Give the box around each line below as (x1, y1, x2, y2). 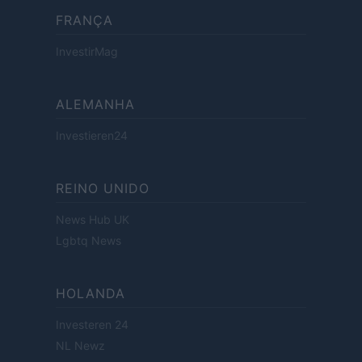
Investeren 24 (56, 318, 128, 332)
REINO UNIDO (56, 180, 149, 197)
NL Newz (56, 339, 105, 353)
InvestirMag (56, 44, 118, 59)
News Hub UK (56, 213, 129, 227)
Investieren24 (56, 128, 128, 143)
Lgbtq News (56, 234, 121, 248)
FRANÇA (56, 12, 113, 29)
